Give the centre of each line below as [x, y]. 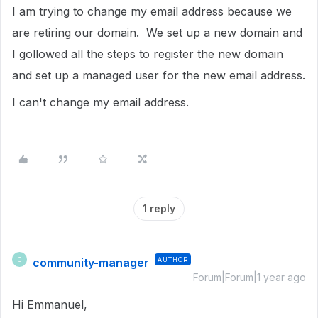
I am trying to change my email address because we [152, 11]
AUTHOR [173, 259]
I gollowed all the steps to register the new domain [148, 54]
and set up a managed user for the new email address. [159, 75]
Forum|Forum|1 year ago [250, 277]
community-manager [91, 263]
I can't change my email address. [100, 102]
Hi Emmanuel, [51, 305]
